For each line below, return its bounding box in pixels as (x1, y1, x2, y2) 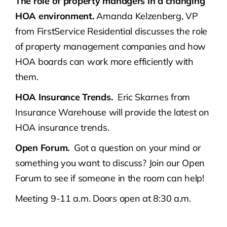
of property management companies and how (15, 41, 206, 53)
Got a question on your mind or (69, 142, 201, 154)
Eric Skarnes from (117, 91, 191, 103)
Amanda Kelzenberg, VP (94, 10, 198, 22)
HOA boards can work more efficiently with (15, 56, 194, 68)
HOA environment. (15, 10, 94, 22)
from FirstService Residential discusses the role (15, 25, 208, 37)
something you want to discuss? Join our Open (15, 157, 205, 169)
